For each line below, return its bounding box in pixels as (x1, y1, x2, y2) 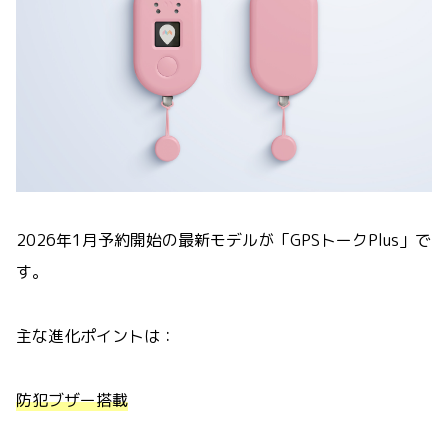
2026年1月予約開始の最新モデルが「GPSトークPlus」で (16, 228, 431, 251)
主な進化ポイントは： (16, 324, 176, 347)
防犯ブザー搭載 (16, 388, 128, 411)
